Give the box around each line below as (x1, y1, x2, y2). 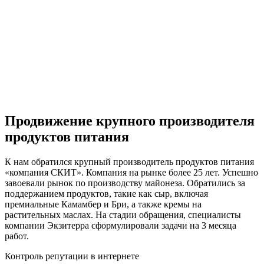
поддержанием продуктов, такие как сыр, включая (5, 188, 208, 199)
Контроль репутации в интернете (5, 250, 139, 261)
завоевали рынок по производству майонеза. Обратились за (5, 177, 245, 188)
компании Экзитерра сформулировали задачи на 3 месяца (5, 220, 236, 230)
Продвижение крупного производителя (5, 113, 255, 128)
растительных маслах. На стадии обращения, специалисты (5, 209, 241, 220)
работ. (5, 230, 29, 241)
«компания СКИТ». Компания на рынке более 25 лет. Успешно (5, 167, 258, 177)
